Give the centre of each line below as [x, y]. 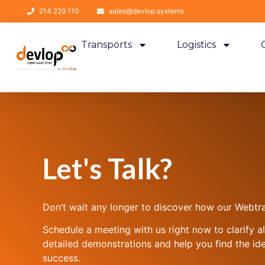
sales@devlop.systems [146, 11]
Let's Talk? [107, 168]
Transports [107, 45]
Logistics [197, 45]
